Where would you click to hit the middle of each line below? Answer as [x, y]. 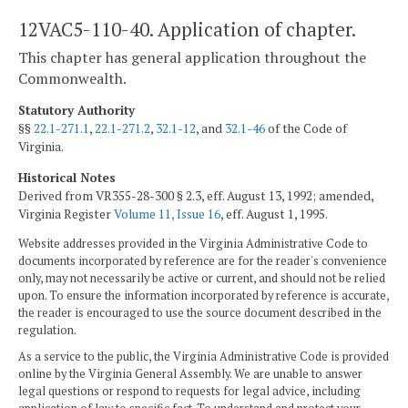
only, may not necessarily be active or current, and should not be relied [202, 279]
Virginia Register [66, 214]
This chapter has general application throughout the [192, 58]
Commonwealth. [72, 79]
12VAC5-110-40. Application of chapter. [187, 29]
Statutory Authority [76, 110]
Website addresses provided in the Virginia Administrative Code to [193, 244]
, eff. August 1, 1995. [274, 214]
